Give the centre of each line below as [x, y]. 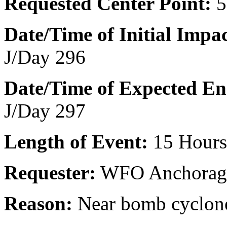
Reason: [38, 203]
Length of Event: [79, 142]
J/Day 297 [45, 111]
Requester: [50, 173]
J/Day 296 [45, 57]
